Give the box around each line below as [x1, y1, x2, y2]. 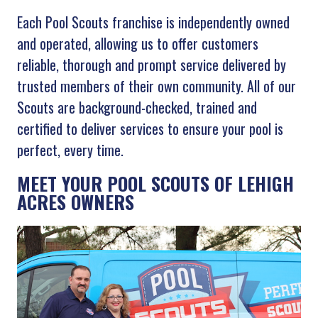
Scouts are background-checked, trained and [16, 96, 257, 118]
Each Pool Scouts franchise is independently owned [16, 11, 290, 33]
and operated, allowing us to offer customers [16, 32, 258, 54]
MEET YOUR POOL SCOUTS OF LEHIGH [16, 169, 294, 197]
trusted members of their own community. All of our [16, 75, 296, 97]
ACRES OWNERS [16, 187, 134, 216]
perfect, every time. [16, 138, 124, 160]
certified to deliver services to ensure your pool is [16, 117, 283, 139]
